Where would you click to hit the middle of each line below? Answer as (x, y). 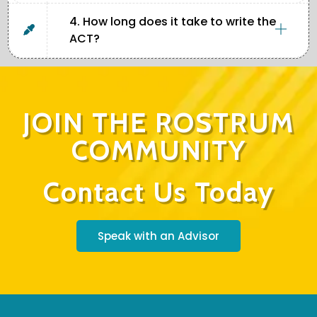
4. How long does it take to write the (173, 22)
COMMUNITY (158, 150)
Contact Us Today (158, 192)
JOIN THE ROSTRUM (158, 123)
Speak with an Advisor (158, 236)
